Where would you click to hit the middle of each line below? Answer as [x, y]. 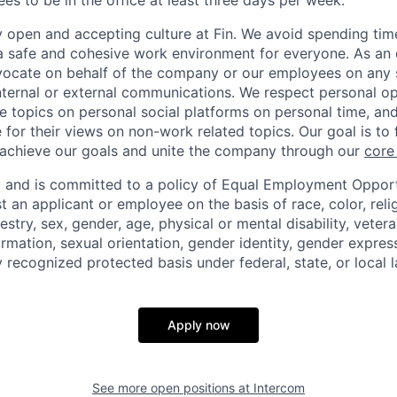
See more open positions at [173, 388]
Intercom [279, 388]
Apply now [198, 325]
